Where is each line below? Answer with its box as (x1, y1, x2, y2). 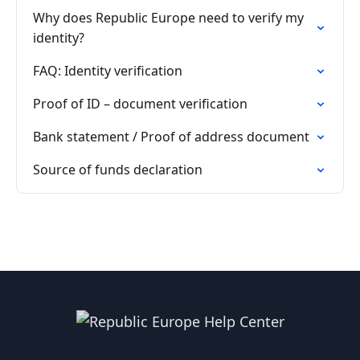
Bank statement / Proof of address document (33, 128, 309, 145)
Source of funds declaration (33, 161, 202, 178)
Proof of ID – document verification (33, 95, 247, 112)
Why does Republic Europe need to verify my (33, 9, 304, 27)
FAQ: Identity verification (33, 62, 182, 80)
